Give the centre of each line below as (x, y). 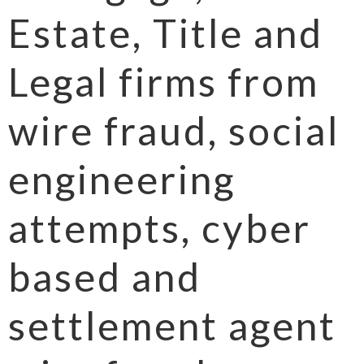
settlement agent (172, 325)
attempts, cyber (160, 228)
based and (105, 277)
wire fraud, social (174, 130)
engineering (122, 179)
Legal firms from (164, 82)
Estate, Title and (166, 33)
